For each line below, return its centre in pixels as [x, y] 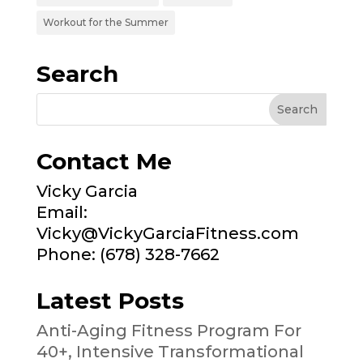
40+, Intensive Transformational [170, 351]
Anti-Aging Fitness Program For [169, 330]
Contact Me [104, 161]
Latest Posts [110, 300]
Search [77, 73]
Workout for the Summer [105, 22]
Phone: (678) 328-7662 [128, 254]
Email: [62, 212]
